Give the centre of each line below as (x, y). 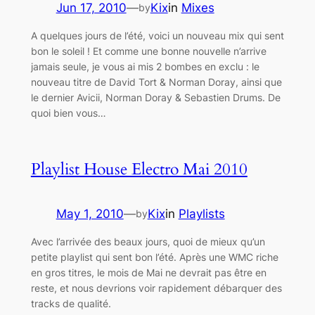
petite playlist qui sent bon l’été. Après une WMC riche (154, 257)
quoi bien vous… (68, 113)
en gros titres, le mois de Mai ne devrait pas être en (148, 273)
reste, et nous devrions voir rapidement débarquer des (156, 288)
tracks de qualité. (71, 304)
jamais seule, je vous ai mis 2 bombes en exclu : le (145, 67)
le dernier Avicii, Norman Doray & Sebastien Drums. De (155, 98)
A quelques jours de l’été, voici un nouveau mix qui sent (157, 36)
